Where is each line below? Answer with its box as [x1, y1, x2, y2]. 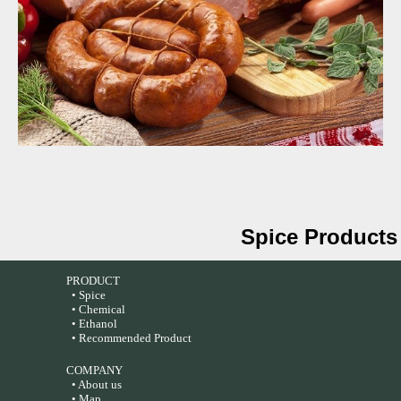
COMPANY [66, 363, 123, 377]
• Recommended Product [69, 330, 192, 345]
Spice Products [240, 224, 397, 249]
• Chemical [72, 302, 125, 316]
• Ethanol [69, 316, 117, 330]
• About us [72, 377, 122, 391]
